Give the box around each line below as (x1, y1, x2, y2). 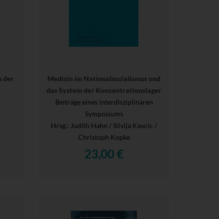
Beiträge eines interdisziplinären (55, 97, 153, 106)
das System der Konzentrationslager (46, 86, 162, 94)
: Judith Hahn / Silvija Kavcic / (67, 121, 157, 130)
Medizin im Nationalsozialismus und (47, 74, 161, 83)
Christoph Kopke (78, 132, 130, 141)
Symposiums (85, 109, 123, 118)
